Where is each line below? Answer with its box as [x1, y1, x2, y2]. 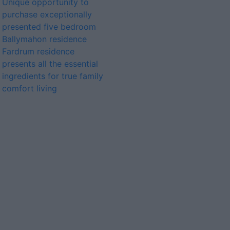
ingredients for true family [2, 71, 103, 81]
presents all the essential [2, 59, 98, 69]
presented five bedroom [2, 22, 96, 32]
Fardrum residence [2, 46, 74, 56]
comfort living [2, 83, 57, 93]
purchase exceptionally [2, 9, 92, 20]
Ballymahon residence [2, 34, 87, 44]
